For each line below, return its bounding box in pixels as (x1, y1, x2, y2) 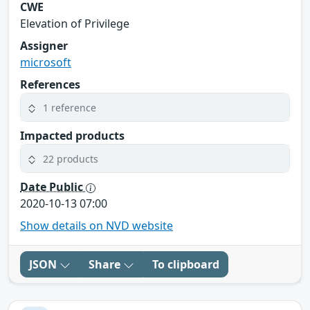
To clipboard (152, 257, 219, 273)
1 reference (43, 100, 96, 114)
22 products (43, 152, 98, 165)
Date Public (20, 179, 86, 195)
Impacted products (20, 128, 125, 144)
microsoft (20, 55, 71, 71)
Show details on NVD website (20, 218, 173, 234)
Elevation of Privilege (20, 16, 129, 32)
